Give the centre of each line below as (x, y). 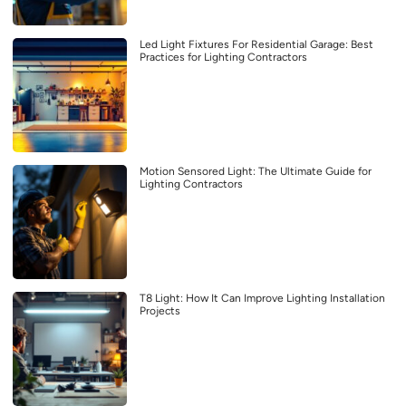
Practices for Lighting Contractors (223, 57)
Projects (160, 310)
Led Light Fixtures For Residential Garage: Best (256, 44)
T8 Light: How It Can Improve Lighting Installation (262, 298)
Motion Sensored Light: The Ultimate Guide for (256, 171)
